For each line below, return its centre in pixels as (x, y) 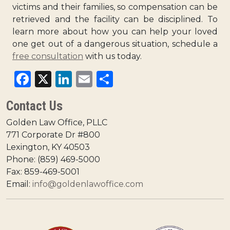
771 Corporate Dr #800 (53, 135)
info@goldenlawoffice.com (88, 184)
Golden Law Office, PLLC (57, 122)
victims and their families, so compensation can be (115, 7)
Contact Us (34, 106)
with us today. (112, 56)
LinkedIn (108, 79)
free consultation (48, 56)
